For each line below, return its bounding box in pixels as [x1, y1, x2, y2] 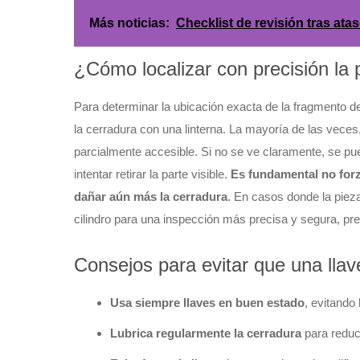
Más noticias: [89, 16, 170, 30]
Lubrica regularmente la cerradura [110, 326, 301, 340]
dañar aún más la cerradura [74, 190, 227, 203]
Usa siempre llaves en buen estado [110, 296, 305, 309]
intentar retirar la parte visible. [74, 167, 231, 181]
